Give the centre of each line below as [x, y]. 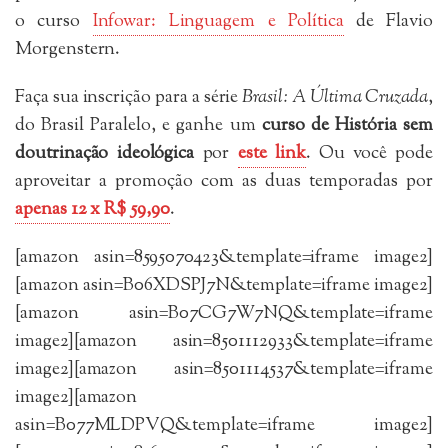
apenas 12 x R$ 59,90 [92, 209]
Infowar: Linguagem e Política [218, 21]
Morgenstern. [68, 49]
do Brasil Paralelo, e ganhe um [138, 125]
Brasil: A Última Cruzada [335, 97]
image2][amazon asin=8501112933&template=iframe [224, 341]
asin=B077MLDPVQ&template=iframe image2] [224, 425]
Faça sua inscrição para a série [129, 97]
